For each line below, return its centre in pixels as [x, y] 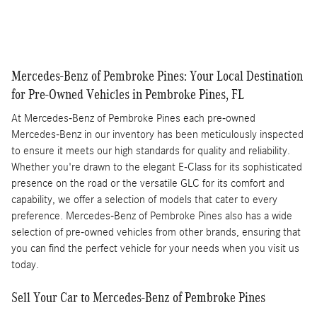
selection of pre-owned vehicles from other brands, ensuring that [156, 232]
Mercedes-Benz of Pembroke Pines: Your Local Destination [157, 75]
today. [25, 265]
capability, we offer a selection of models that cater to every [144, 200]
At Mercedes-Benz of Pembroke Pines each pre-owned [133, 119]
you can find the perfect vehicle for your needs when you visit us [155, 249]
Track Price [125, 12]
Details [260, 12]
